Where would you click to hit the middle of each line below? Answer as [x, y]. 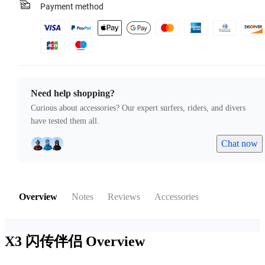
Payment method [72, 7]
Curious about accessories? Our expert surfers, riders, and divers [138, 108]
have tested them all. [65, 121]
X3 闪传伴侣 [45, 242]
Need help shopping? [73, 93]
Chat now [240, 144]
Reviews [124, 197]
